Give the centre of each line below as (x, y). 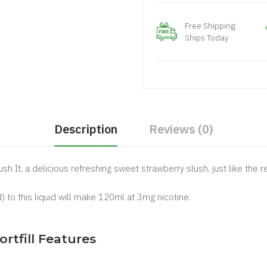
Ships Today (207, 38)
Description (86, 129)
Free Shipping (210, 26)
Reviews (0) (181, 129)
